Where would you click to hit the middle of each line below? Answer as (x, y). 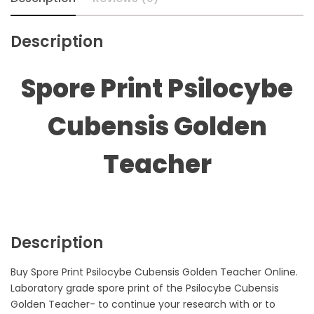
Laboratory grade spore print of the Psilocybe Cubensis (145, 288)
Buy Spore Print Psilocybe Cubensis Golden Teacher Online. (154, 272)
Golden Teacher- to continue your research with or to (143, 305)
